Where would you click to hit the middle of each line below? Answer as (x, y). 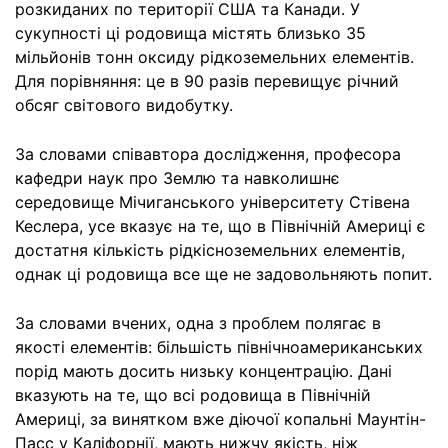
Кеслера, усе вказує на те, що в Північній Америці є (220, 226)
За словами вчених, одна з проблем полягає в (198, 323)
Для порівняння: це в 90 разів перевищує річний (207, 81)
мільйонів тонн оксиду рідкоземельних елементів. (214, 57)
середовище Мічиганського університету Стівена (212, 202)
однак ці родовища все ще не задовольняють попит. (223, 274)
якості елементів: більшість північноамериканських (219, 347)
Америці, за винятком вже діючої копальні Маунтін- (220, 419)
